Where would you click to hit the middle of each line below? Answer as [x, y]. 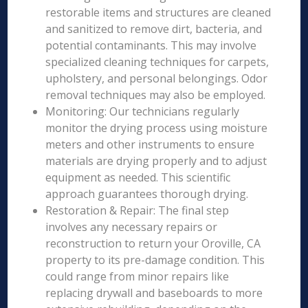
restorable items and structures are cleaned [158, 12]
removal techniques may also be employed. [156, 95]
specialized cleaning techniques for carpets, [157, 62]
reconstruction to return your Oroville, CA [153, 243]
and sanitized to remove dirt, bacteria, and [154, 29]
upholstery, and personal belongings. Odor [157, 78]
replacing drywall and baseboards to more [154, 293]
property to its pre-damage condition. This [155, 260]
